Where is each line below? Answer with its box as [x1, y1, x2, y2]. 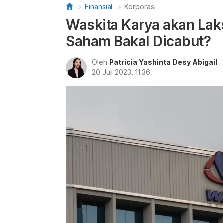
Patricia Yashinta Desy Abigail [109, 58, 217, 66]
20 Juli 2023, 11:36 [92, 68, 150, 76]
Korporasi [124, 2, 156, 11]
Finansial [85, 2, 112, 11]
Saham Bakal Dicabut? [66, 33, 211, 50]
